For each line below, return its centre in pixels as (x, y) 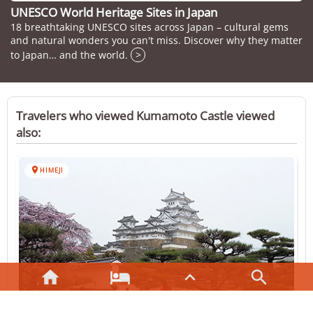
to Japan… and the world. (71, 55)
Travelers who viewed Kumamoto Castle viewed (145, 116)
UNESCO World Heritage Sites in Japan (114, 13)
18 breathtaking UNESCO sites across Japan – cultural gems (150, 27)
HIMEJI (52, 170)
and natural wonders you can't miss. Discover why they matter (156, 41)
